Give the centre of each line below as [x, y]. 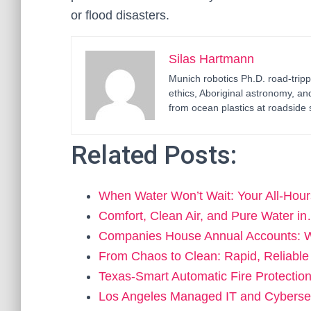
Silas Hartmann [211, 59]
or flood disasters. [120, 15]
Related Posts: [154, 155]
